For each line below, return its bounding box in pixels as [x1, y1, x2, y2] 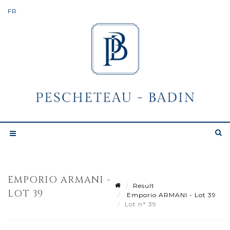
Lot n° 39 [125, 200, 159, 208]
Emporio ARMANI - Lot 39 [125, 190, 216, 199]
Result [133, 181, 155, 189]
